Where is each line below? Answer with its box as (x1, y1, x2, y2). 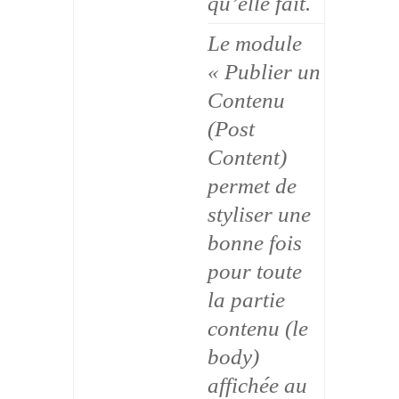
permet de (208, 174, 297, 199)
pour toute (208, 259, 303, 284)
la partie (208, 288, 286, 313)
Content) (208, 145, 288, 170)
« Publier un (208, 60, 322, 85)
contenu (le (208, 316, 309, 341)
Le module (208, 31, 303, 56)
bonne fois (208, 231, 303, 256)
